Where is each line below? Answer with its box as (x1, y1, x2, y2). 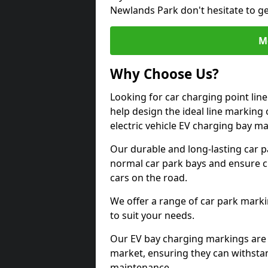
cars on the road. (110, 171, 187, 184)
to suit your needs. (110, 209, 194, 222)
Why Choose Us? (110, 65, 219, 83)
